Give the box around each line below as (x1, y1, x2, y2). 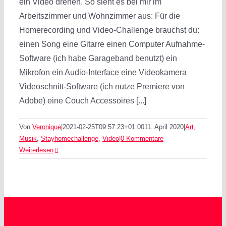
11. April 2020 (144, 123, 184, 131)
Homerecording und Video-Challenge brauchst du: (19, 26, 199, 34)
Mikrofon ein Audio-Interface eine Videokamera (19, 68, 187, 77)
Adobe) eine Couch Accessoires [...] (19, 96, 146, 105)
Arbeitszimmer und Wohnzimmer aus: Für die (19, 12, 180, 20)
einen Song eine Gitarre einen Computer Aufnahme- (19, 40, 205, 48)
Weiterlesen (19, 146, 53, 154)
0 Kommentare (121, 135, 163, 142)
